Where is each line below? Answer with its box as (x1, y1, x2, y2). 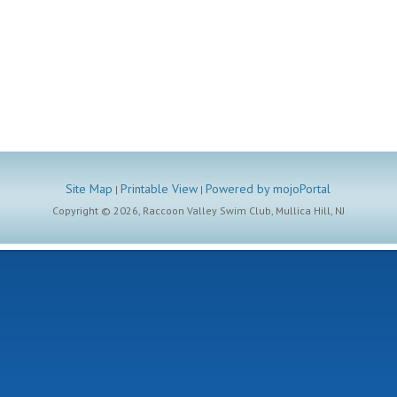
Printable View (121, 181, 198, 197)
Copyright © (51, 204, 113, 217)
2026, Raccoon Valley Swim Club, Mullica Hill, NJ (113, 204, 345, 217)
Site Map (66, 181, 113, 197)
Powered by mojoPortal (206, 181, 331, 197)
